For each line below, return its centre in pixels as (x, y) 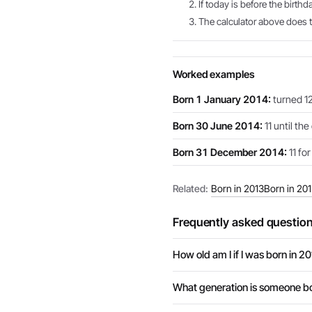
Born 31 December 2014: (230, 152)
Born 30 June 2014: (218, 126)
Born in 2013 (237, 188)
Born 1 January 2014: (222, 99)
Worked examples (214, 75)
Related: (190, 188)
